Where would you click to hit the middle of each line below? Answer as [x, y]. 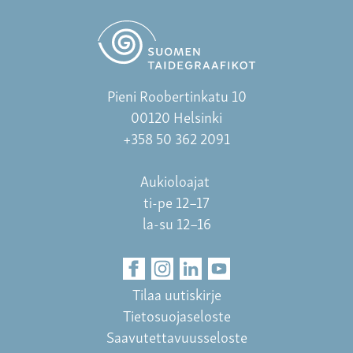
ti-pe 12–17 [176, 202]
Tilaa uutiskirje [176, 294]
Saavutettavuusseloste [176, 336]
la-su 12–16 [176, 223]
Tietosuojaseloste [176, 315]
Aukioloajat [176, 180]
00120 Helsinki [176, 117]
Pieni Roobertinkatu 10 [176, 95]
